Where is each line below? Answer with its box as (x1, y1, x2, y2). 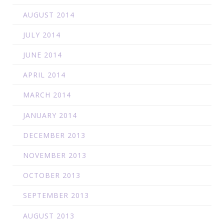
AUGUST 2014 (22, 9, 74, 19)
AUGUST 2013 (22, 210, 74, 220)
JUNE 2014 (22, 50, 62, 60)
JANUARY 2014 (22, 110, 77, 120)
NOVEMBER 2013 (22, 150, 86, 160)
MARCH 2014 (22, 90, 71, 100)
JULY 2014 (22, 29, 60, 39)
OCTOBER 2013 (22, 170, 80, 180)
